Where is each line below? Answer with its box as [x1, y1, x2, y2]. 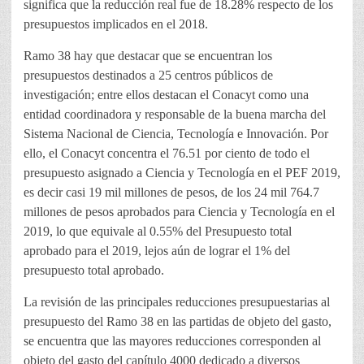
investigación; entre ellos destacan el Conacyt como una [24, 88, 309, 102]
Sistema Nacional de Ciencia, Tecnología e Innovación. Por [24, 127, 328, 141]
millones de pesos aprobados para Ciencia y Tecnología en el [24, 205, 335, 219]
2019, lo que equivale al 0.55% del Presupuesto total [24, 224, 292, 239]
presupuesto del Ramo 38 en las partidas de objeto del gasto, [24, 314, 331, 329]
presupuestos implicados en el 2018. [24, 17, 208, 32]
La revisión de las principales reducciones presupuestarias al [24, 295, 330, 310]
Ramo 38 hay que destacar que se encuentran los [24, 49, 272, 63]
